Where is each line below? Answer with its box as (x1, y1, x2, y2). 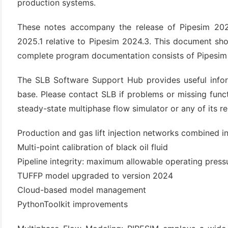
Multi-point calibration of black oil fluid (17, 142, 168, 152)
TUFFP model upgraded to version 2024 (17, 170, 173, 181)
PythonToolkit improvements (17, 199, 128, 209)
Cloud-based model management (17, 185, 146, 195)
